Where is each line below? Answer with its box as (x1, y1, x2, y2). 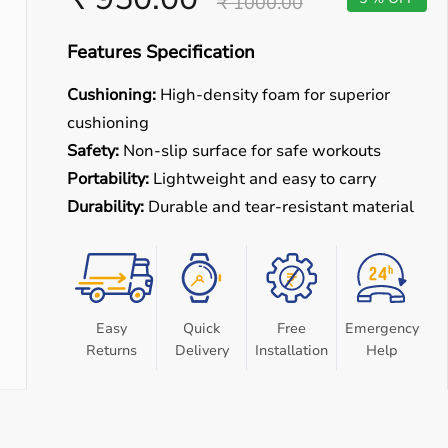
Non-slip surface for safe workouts (119, 140, 381, 162)
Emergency (345, 319, 419, 338)
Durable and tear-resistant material (144, 196, 414, 218)
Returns (86, 341, 137, 360)
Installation (255, 341, 328, 360)
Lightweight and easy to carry (149, 168, 376, 190)
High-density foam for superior (156, 84, 390, 106)
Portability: (67, 168, 149, 190)
